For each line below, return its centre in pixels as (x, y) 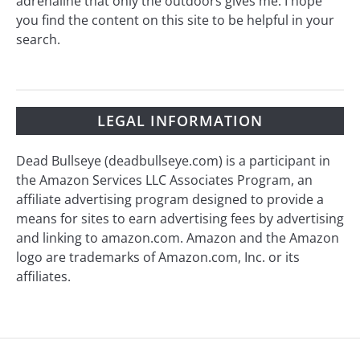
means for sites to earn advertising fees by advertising (180, 219)
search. (38, 39)
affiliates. (43, 277)
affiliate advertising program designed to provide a (170, 200)
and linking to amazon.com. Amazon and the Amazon (178, 238)
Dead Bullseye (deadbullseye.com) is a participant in (173, 161)
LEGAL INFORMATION (180, 121)
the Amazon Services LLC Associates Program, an (164, 180)
